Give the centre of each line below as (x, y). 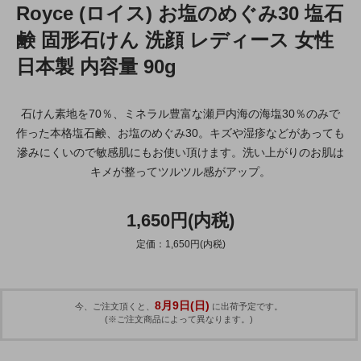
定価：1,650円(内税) (180, 244)
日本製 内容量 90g (96, 66)
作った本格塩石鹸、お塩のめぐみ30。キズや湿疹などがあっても (180, 133)
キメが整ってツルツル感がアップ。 (180, 171)
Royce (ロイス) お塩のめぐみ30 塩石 (180, 13)
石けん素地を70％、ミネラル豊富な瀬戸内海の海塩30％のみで (180, 113)
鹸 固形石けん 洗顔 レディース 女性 (175, 39)
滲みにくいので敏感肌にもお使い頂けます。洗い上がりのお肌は (180, 152)
